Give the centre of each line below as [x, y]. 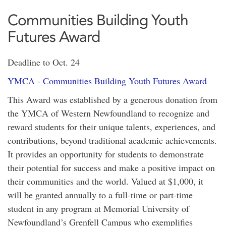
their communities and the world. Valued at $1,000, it [105, 181]
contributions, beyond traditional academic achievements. [112, 140]
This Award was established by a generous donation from [112, 99]
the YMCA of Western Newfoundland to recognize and [108, 113]
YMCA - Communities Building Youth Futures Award [107, 81]
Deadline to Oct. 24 [44, 62]
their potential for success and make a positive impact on [111, 167]
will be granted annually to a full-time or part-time [100, 195]
